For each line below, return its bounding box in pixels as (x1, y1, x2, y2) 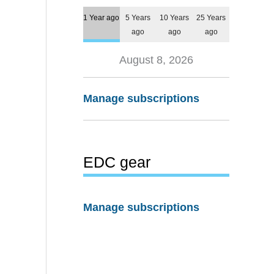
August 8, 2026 (119, 53, 193, 66)
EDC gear (83, 153, 150, 171)
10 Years (160, 13, 190, 21)
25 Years (196, 13, 226, 21)
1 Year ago (83, 13, 120, 21)
